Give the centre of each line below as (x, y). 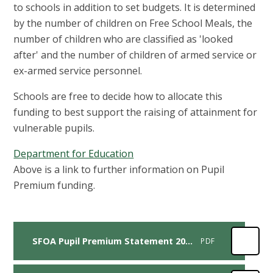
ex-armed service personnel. (78, 70)
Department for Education (74, 153)
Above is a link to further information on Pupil (119, 169)
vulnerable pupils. (54, 128)
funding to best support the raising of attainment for (136, 112)
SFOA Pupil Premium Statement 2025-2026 (189, 241)
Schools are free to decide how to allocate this (118, 96)
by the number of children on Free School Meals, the (133, 23)
